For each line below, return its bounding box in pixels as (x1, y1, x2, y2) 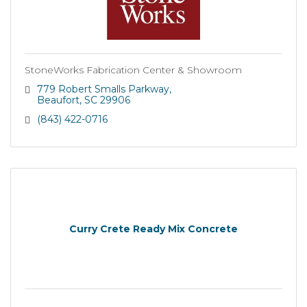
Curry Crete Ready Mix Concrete (69, 222, 238, 235)
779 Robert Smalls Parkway (36, 83, 169, 95)
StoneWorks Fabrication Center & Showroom (25, 64, 242, 76)
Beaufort (36, 94, 79, 106)
